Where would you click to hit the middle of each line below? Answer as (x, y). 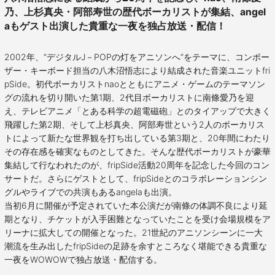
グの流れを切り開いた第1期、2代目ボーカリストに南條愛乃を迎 (129, 97)
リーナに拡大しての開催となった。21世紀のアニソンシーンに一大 (134, 232)
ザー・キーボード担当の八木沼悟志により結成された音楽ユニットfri (137, 70)
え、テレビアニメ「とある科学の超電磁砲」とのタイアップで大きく (137, 110)
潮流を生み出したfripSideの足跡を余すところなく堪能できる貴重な (136, 246)
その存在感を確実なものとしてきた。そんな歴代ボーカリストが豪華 (137, 151)
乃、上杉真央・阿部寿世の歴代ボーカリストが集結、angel (135, 12)
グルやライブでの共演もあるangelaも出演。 (91, 192)
